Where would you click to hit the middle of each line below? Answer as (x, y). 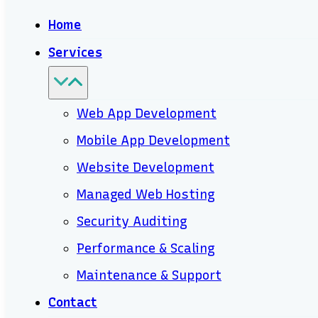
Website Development (146, 168)
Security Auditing (132, 221)
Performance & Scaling (146, 248)
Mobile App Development (153, 141)
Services (75, 53)
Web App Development (147, 114)
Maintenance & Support (149, 275)
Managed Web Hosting (146, 194)
